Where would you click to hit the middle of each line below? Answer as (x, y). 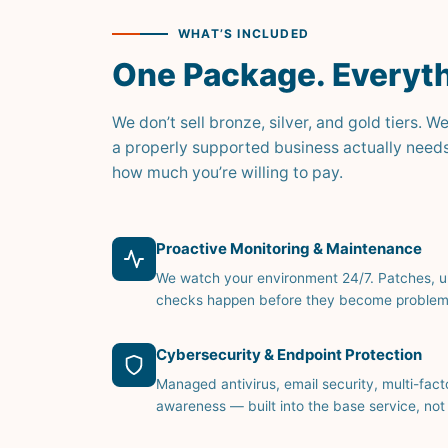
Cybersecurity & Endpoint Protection (289, 354)
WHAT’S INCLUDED (243, 33)
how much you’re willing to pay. (227, 172)
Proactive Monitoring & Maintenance (289, 248)
